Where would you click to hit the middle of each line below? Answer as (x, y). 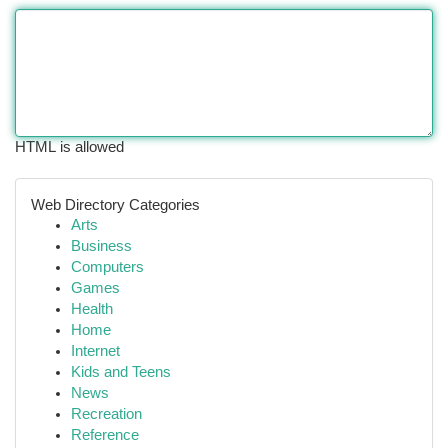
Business (101, 246)
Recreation (106, 414)
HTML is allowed (69, 147)
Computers (107, 267)
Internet (95, 351)
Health (92, 309)
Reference (105, 435)
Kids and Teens (121, 372)
